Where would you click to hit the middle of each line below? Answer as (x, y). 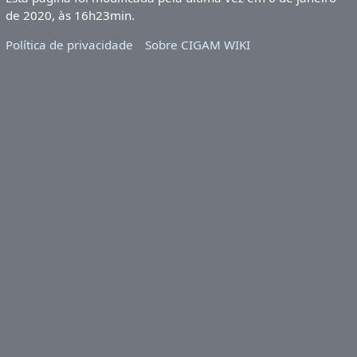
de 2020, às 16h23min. (70, 15)
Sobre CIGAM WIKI (198, 45)
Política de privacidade (69, 45)
